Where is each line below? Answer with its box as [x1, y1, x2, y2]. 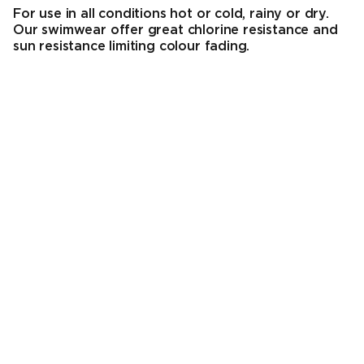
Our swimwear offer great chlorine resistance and [13, 24, 338, 37]
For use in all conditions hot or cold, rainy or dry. [13, 8, 329, 21]
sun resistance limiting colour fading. [13, 41, 250, 54]
